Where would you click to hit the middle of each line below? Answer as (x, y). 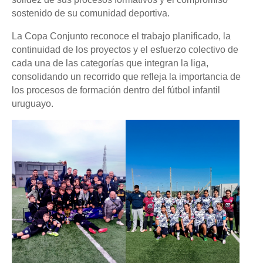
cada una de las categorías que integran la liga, (110, 63)
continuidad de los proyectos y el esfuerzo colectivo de (125, 50)
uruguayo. (33, 104)
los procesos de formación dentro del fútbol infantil (116, 90)
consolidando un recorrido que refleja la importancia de (126, 77)
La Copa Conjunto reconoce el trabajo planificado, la (121, 36)
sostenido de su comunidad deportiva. (91, 13)
